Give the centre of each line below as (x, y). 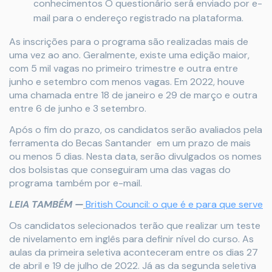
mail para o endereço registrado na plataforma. (138, 18)
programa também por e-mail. (76, 183)
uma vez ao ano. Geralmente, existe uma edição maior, (129, 55)
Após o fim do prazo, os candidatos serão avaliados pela (136, 129)
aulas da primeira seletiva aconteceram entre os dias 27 (134, 252)
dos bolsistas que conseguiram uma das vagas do (120, 169)
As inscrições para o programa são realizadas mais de (129, 41)
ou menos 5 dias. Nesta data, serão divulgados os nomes (135, 156)
